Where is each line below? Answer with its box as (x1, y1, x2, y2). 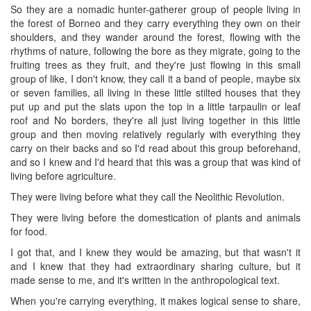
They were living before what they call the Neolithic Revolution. (10, 189, 285, 203)
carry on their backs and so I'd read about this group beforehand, (10, 140, 301, 155)
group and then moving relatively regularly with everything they (10, 126, 301, 141)
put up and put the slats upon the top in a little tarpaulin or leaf (10, 99, 301, 113)
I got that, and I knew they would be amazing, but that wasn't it (10, 244, 301, 259)
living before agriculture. (10, 168, 116, 183)
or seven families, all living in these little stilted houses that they (10, 85, 301, 99)
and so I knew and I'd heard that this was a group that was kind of (10, 154, 301, 169)
